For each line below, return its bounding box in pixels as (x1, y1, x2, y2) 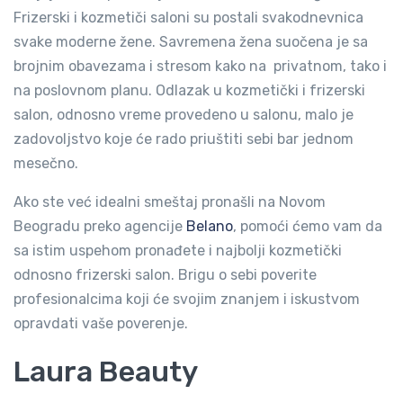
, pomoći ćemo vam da (233, 218, 382, 235)
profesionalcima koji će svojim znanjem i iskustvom (13, 291, 360, 308)
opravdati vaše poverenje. (13, 315, 188, 332)
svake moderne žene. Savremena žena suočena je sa (13, 33, 368, 50)
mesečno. (13, 155, 78, 172)
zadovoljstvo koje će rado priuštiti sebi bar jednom (13, 130, 354, 148)
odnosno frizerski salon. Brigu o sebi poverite (13, 266, 317, 283)
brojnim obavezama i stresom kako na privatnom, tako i (13, 58, 387, 75)
